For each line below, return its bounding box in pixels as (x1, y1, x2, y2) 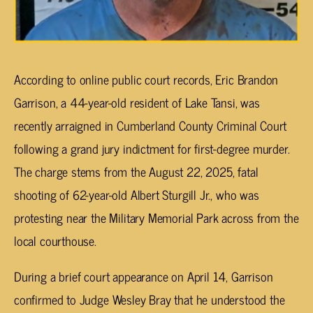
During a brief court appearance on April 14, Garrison (14, 265, 273, 287)
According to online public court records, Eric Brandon (14, 68, 279, 90)
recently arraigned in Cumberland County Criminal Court (14, 115, 287, 136)
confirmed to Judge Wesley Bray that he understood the (14, 289, 285, 310)
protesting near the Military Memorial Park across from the (14, 207, 299, 228)
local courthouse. (14, 230, 96, 252)
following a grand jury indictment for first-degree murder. (14, 138, 290, 159)
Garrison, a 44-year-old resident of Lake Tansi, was (14, 92, 260, 113)
